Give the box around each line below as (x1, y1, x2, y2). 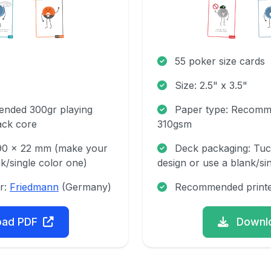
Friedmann (10, 181, 59, 194)
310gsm (157, 118, 192, 131)
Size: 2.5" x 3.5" (172, 79, 247, 92)
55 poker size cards (172, 55, 265, 68)
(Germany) (59, 181, 111, 194)
